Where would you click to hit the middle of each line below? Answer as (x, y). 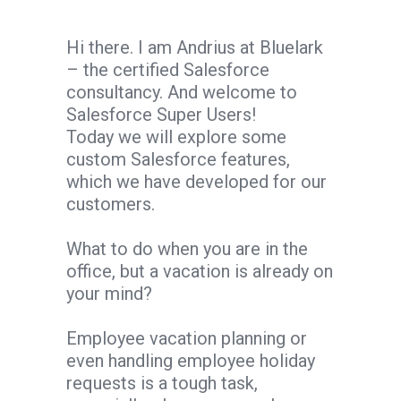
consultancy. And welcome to (182, 92)
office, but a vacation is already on (200, 271)
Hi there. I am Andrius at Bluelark (195, 47)
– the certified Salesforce (168, 69)
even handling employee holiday (191, 360)
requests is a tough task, (162, 383)
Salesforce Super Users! (161, 114)
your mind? (109, 293)
